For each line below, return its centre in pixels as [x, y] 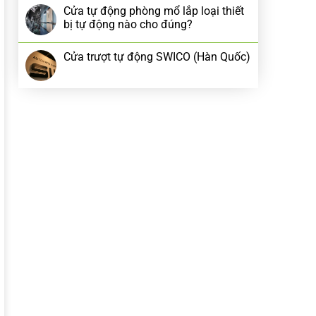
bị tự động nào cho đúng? [128, 24]
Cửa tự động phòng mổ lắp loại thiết [154, 11]
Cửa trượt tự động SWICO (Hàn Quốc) [157, 57]
